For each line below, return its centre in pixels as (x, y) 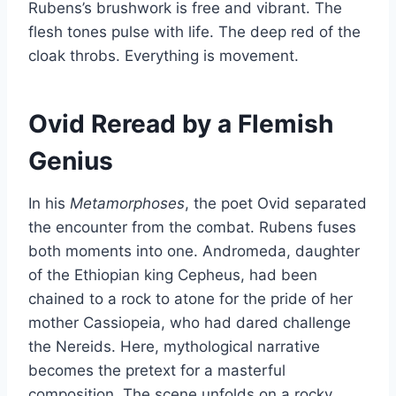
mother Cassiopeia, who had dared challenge (190, 323)
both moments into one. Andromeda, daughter (194, 251)
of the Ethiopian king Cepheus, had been (173, 275)
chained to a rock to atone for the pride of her (190, 299)
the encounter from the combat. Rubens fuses (192, 228)
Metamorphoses (127, 204)
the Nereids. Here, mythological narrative (174, 347)
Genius (71, 161)
